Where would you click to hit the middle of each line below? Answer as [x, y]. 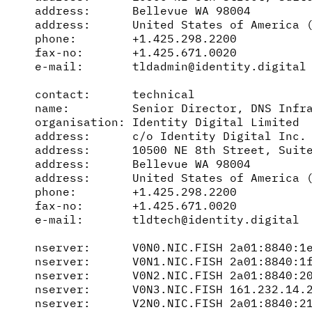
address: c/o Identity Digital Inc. [171, 135]
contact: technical [115, 94]
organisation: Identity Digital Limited [167, 122]
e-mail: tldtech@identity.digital [167, 219]
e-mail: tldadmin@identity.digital [171, 66]
